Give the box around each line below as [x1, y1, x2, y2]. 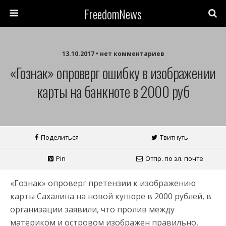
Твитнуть [159, 133, 188, 142]
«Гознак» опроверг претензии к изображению [10, 178, 196, 189]
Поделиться [40, 133, 79, 142]
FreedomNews [84, 5, 142, 23]
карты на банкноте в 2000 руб [37, 81, 189, 102]
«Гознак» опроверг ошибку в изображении [10, 62, 216, 83]
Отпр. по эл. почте [145, 154, 203, 163]
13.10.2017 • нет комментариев [62, 49, 164, 58]
